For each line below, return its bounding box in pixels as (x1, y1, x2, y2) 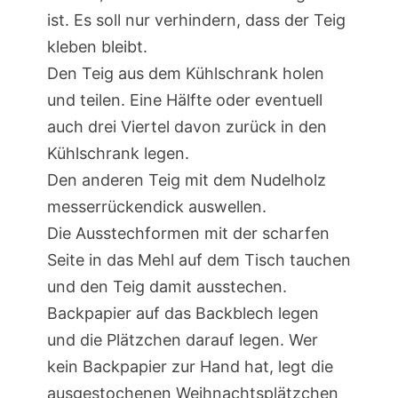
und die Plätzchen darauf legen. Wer (46, 330, 318, 349)
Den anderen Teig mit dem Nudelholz (46, 170, 326, 189)
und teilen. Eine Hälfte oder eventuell (46, 90, 322, 109)
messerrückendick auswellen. (46, 196, 267, 216)
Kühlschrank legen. (46, 143, 189, 163)
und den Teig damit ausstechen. (46, 276, 287, 296)
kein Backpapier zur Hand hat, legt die (46, 356, 333, 376)
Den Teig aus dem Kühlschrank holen (46, 63, 324, 83)
